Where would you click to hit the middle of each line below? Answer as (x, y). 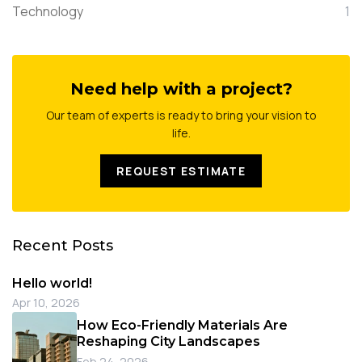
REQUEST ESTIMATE (181, 170)
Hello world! (52, 283)
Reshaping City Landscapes (168, 342)
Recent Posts (63, 245)
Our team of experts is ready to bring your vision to (181, 116)
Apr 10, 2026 (46, 303)
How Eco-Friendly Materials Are (182, 326)
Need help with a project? (181, 89)
